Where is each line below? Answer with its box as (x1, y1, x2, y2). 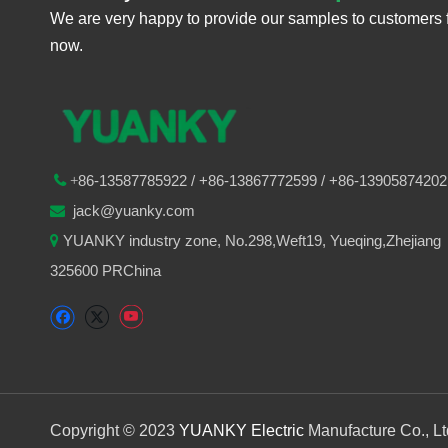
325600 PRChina (50, 261, 161, 279)
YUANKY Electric (179, 421, 304, 439)
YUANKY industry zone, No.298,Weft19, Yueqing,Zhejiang (63, 231, 441, 249)
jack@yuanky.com (65, 201, 199, 219)
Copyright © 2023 (50, 421, 175, 439)
